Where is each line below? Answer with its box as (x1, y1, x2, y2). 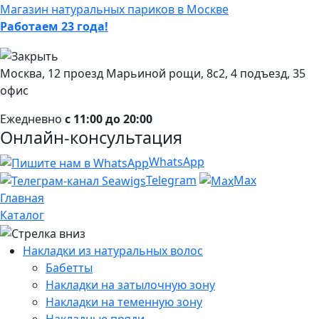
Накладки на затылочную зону (46, 277, 215, 293)
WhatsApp (149, 153, 204, 169)
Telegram (146, 172, 197, 188)
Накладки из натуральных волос (23, 243, 203, 259)
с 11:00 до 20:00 (65, 110, 152, 127)
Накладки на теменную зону (46, 294, 202, 310)
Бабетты (46, 260, 93, 276)
